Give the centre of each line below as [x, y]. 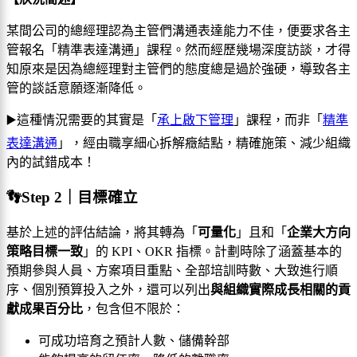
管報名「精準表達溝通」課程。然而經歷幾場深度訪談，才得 [178, 49]
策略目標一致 [45, 251]
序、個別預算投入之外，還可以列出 [108, 290]
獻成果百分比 [45, 309]
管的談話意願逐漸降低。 [76, 88]
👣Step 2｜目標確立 [72, 198]
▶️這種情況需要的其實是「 [82, 120]
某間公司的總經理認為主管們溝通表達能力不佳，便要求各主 [178, 30]
